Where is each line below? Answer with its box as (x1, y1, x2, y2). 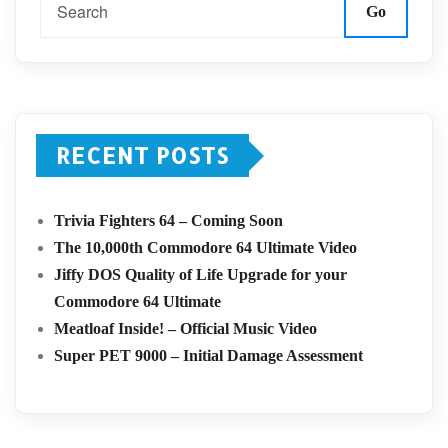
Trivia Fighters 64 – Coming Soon (54, 212, 283, 229)
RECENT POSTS (56, 141, 229, 169)
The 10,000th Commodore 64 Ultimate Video (54, 239, 357, 256)
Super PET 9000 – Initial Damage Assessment (54, 347, 363, 364)
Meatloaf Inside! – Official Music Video (54, 320, 317, 337)
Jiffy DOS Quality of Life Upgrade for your (54, 266, 347, 283)
